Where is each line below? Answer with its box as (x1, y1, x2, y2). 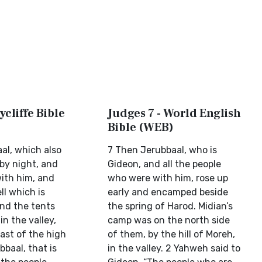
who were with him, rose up (108, 173, 229, 184)
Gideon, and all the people (108, 158, 222, 170)
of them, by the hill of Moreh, (108, 229, 236, 240)
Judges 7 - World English (108, 106, 242, 121)
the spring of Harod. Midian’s (108, 201, 233, 212)
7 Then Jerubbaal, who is (108, 144, 218, 156)
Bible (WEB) (108, 120, 174, 135)
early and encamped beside (108, 187, 229, 198)
